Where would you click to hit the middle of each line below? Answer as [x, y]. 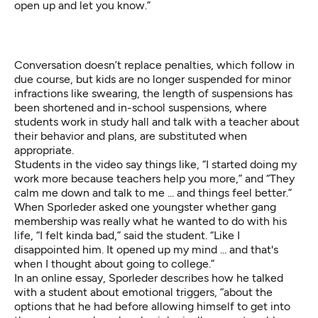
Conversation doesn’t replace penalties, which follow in [154, 65]
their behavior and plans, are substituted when [131, 136]
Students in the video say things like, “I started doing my [155, 165]
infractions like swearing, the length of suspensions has [153, 94]
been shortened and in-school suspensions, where [141, 108]
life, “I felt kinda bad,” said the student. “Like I [127, 236]
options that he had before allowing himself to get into [152, 307]
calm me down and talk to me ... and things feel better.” [153, 193]
